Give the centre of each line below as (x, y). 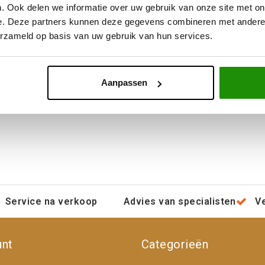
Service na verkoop (51, 201)
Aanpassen (124, 83)
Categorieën (175, 244)
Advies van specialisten (180, 201)
